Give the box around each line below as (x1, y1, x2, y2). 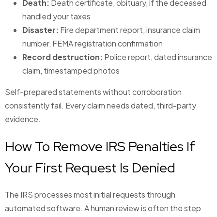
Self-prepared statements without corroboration (5, 87, 182, 97)
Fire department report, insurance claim (60, 25, 200, 35)
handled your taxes (22, 11, 91, 22)
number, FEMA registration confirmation (22, 38, 163, 49)
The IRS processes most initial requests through (5, 189, 175, 200)
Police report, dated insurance (104, 52, 212, 62)
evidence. (5, 114, 41, 124)
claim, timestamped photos (22, 65, 120, 76)
